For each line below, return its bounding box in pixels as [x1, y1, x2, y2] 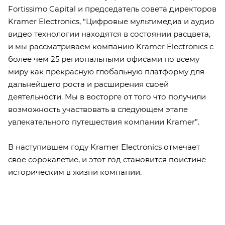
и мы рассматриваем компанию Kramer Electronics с [8, 41, 213, 51]
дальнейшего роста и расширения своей [8, 79, 169, 89]
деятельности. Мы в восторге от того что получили [8, 91, 206, 101]
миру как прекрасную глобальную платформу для [8, 66, 204, 76]
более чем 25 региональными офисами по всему [8, 54, 199, 64]
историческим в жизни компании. [8, 167, 142, 177]
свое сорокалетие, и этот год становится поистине [8, 154, 206, 164]
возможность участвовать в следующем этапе [8, 104, 188, 114]
